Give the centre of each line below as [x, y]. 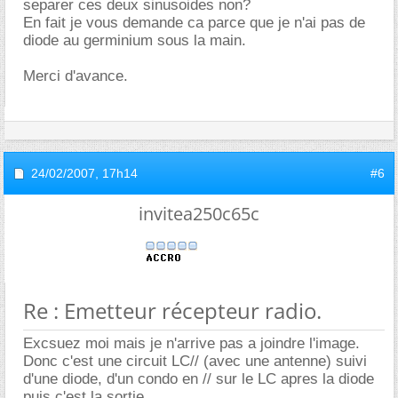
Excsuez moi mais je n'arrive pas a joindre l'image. [191, 343]
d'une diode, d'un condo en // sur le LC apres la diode [199, 378]
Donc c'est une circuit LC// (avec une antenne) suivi [195, 361]
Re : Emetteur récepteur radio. [172, 310]
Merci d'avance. [76, 76]
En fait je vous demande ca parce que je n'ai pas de [194, 22]
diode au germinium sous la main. [135, 40]
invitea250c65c [199, 213]
